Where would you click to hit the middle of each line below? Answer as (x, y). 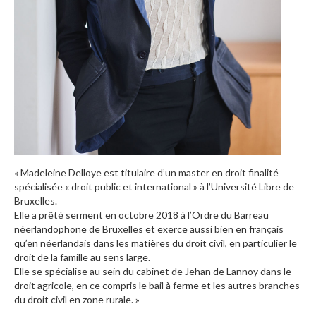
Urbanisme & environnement (147, 38)
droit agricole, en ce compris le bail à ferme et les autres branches (157, 285)
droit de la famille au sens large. (82, 257)
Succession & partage (129, 95)
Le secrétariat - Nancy (131, 235)
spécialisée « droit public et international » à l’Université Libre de (154, 186)
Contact (87, 151)
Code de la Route (119, 123)
